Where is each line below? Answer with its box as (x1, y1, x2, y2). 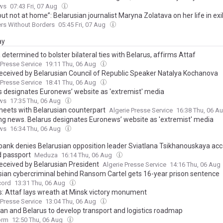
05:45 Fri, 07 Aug (58, 21, 107, 29)
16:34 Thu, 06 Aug (10, 125, 62, 133)
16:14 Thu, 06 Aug (61, 151, 113, 159)
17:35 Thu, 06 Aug (10, 97, 62, 105)
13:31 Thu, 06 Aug (14, 179, 67, 187)
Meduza (34, 151, 58, 159)
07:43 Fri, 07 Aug (10, 2, 59, 10)
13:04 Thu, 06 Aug (45, 198, 98, 206)
